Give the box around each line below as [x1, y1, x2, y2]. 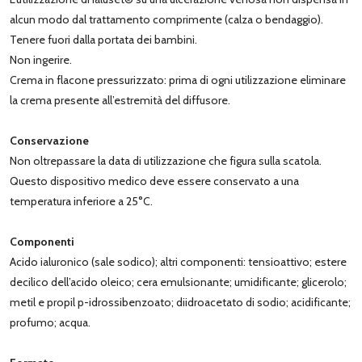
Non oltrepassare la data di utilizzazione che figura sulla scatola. [10, 153, 322, 168]
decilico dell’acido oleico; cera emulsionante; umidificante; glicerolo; [10, 274, 347, 289]
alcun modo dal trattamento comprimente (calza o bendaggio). [10, 11, 323, 27]
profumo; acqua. [10, 314, 90, 330]
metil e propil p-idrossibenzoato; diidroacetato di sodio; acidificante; [10, 294, 351, 309]
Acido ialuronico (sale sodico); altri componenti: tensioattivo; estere [10, 254, 347, 269]
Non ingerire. [10, 52, 72, 67]
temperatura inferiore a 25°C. [10, 193, 153, 208]
